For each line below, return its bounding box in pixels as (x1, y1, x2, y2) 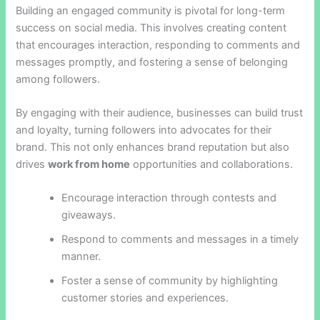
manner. (61, 250, 101, 264)
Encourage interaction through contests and (61, 191, 277, 205)
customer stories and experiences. (61, 291, 229, 305)
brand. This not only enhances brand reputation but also (16, 141, 290, 154)
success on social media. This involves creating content (16, 21, 287, 34)
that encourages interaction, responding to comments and (16, 38, 301, 51)
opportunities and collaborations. (130, 158, 294, 171)
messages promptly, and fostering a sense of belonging (16, 55, 289, 69)
